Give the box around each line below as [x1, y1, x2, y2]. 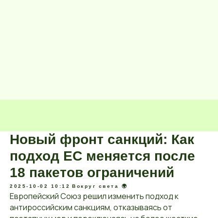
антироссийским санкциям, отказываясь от [10, 202, 172, 213]
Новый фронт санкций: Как [10, 132, 194, 147]
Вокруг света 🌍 [72, 183, 127, 189]
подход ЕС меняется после [10, 148, 195, 163]
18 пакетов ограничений [10, 165, 174, 180]
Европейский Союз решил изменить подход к [10, 191, 179, 201]
